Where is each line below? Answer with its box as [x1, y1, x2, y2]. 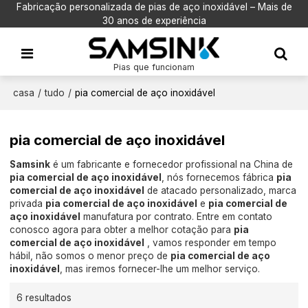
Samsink [10, 159, 51, 170]
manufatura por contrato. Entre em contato [80, 211, 273, 223]
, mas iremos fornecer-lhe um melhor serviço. [60, 263, 261, 275]
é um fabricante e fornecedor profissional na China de [50, 159, 294, 170]
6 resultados [16, 291, 72, 303]
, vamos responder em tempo [144, 237, 277, 249]
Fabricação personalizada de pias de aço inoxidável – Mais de [16, 1, 292, 12]
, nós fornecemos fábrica [162, 172, 277, 184]
